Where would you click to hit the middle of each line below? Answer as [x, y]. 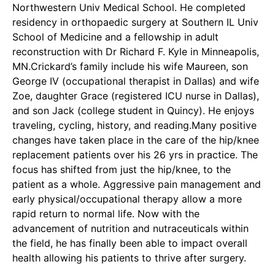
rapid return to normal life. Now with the [106, 214]
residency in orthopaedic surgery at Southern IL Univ [135, 22]
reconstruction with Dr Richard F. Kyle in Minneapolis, [136, 52]
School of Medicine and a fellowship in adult [115, 37]
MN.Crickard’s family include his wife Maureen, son [130, 66]
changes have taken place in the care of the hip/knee [136, 140]
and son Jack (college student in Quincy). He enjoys [133, 110]
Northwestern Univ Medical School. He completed [129, 7]
